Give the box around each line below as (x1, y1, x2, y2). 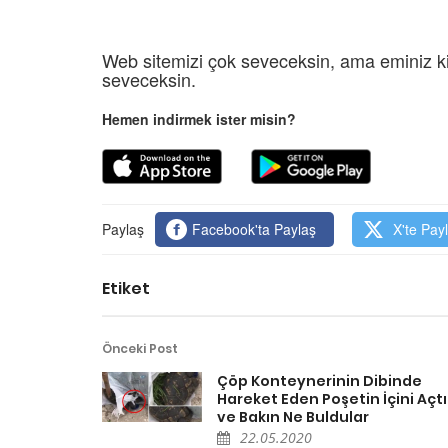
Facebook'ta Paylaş (192, 218, 317, 239)
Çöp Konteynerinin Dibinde (217, 370, 422, 391)
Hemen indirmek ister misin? (102, 108, 296, 129)
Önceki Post (102, 339, 178, 357)
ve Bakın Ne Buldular (217, 406, 369, 427)
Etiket (102, 276, 150, 300)
